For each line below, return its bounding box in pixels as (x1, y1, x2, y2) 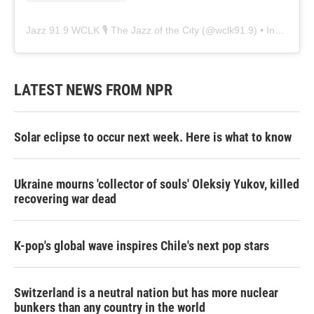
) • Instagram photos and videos (254, 25, 275, 36)
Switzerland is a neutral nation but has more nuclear (14, 285, 278, 301)
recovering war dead (14, 191, 116, 207)
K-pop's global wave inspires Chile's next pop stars (14, 238, 269, 254)
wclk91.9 (215, 25, 254, 36)
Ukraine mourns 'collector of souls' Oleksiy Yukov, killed (14, 177, 299, 192)
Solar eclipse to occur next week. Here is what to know (14, 130, 292, 145)
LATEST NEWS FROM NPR (14, 81, 172, 100)
